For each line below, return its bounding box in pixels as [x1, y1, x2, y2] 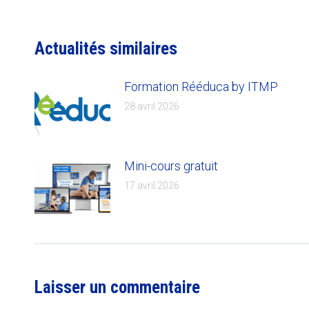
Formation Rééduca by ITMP [124, 79, 278, 94]
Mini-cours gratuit [124, 158, 218, 173]
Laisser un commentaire [34, 277, 200, 297]
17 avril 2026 [124, 179, 179, 191]
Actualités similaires [34, 38, 177, 59]
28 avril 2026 [124, 100, 179, 112]
